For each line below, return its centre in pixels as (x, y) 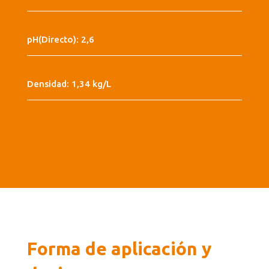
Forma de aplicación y (119, 248)
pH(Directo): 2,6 (60, 39)
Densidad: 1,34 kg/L (69, 83)
